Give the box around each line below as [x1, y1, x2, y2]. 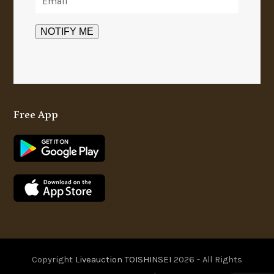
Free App [13, 108, 59, 121]
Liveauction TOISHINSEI [75, 253, 171, 265]
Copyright [32, 253, 75, 265]
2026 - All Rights [171, 253, 242, 265]
